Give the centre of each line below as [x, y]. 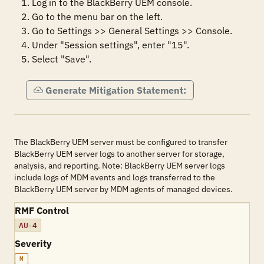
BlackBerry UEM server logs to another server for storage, [119, 154]
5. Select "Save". [56, 59]
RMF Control [42, 210]
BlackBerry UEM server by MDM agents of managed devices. [123, 189]
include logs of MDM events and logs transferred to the [115, 177]
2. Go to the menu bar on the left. [92, 16]
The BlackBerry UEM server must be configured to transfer [121, 142]
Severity [33, 243]
